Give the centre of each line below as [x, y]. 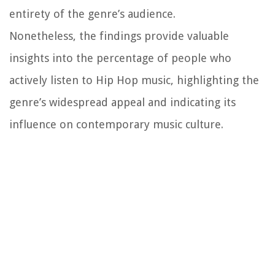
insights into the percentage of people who [120, 58]
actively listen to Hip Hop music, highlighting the [134, 80]
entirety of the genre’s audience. [92, 14]
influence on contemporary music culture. [116, 124]
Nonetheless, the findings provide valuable [119, 36]
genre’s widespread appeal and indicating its [122, 102]
